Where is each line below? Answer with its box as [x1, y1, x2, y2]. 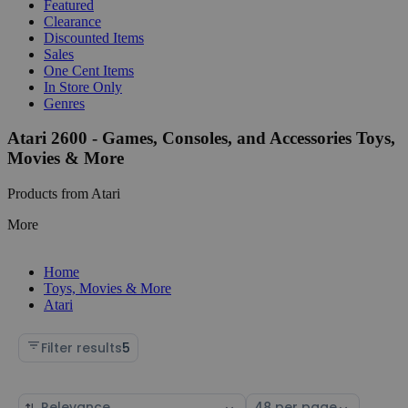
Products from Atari [7, 185, 120, 201]
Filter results [41, 338, 122, 357]
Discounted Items [44, 29, 144, 46]
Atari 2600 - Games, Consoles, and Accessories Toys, [7, 128, 395, 148]
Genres [44, 95, 85, 111]
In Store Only [44, 78, 122, 95]
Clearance [44, 13, 101, 29]
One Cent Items [44, 62, 134, 78]
